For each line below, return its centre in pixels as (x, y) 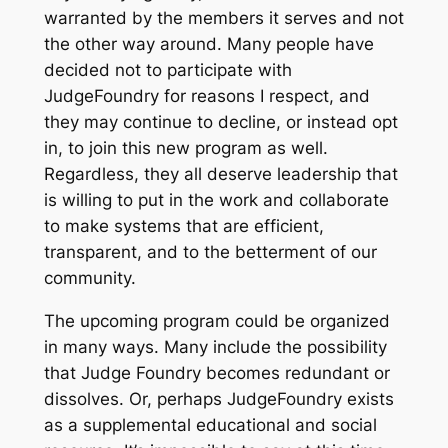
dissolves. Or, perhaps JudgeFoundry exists (218, 399)
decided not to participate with (167, 70)
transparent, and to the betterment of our (210, 252)
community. (92, 278)
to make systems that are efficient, (183, 226)
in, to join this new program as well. (185, 148)
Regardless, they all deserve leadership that (220, 174)
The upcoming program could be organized (216, 321)
